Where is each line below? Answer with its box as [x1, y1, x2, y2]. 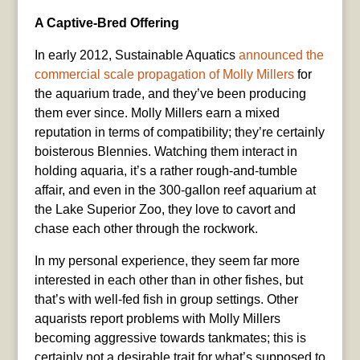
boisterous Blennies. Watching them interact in [34, 144, 297, 158]
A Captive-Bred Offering [34, 15, 179, 30]
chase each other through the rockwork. [34, 221, 258, 235]
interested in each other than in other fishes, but [34, 272, 303, 287]
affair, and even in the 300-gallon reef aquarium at [34, 182, 316, 197]
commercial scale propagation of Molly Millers [34, 67, 294, 81]
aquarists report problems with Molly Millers [34, 311, 280, 325]
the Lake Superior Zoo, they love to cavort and [34, 202, 296, 216]
